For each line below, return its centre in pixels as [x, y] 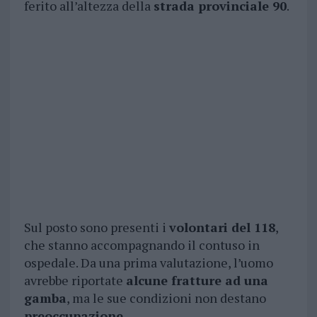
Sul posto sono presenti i [96, 227]
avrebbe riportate [75, 281]
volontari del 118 [222, 227]
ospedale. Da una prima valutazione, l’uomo [148, 263]
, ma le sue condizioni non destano [166, 298]
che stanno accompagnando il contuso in [142, 245]
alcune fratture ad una [197, 281]
